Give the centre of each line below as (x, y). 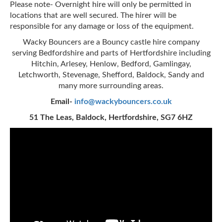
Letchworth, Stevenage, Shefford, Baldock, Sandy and (111, 75)
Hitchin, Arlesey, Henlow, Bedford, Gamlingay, (111, 64)
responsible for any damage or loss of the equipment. (102, 26)
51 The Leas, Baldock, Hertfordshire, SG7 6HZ (111, 117)
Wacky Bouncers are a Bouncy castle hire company (111, 42)
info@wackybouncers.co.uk (123, 101)
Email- (62, 101)
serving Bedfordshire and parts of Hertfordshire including (111, 53)
